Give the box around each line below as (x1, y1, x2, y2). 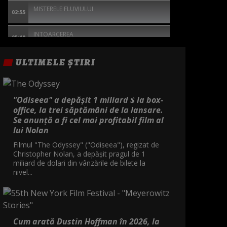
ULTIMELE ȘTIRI (16, 56, 95, 68)
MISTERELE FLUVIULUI (33, 4, 93, 13)
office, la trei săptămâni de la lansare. (13, 104, 163, 116)
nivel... (13, 167, 32, 177)
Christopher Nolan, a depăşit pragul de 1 (13, 148, 145, 159)
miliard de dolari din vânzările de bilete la (13, 158, 145, 168)
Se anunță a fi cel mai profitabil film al (13, 114, 164, 126)
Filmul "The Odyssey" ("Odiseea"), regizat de (13, 139, 159, 149)
